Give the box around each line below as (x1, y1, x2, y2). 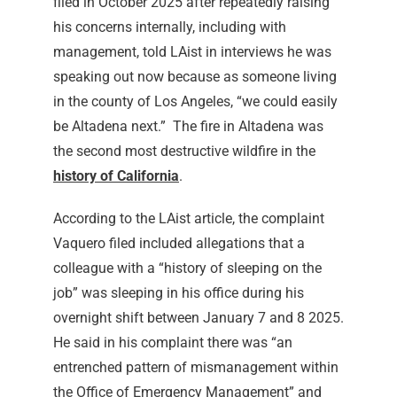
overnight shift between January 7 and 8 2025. (52, 309, 344, 326)
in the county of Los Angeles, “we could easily (52, 93, 338, 110)
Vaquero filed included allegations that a (52, 235, 305, 252)
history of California (52, 167, 179, 184)
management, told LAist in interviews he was (52, 43, 331, 60)
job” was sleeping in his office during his (52, 284, 304, 301)
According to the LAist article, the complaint (52, 210, 324, 227)
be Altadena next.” (52, 118, 166, 135)
